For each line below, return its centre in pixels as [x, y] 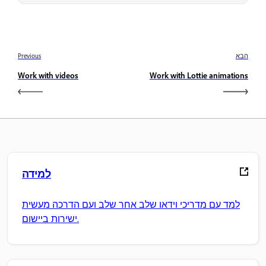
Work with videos [48, 75]
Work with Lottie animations [199, 75]
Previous [29, 56]
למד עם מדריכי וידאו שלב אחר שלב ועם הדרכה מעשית [131, 205]
